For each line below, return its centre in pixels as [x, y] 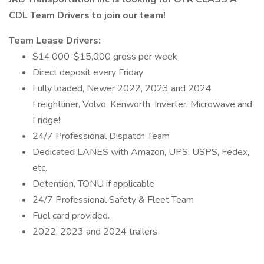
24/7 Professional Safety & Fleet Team [113, 200]
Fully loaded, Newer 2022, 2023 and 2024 [122, 88]
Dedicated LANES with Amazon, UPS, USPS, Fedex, [141, 152]
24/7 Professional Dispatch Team [101, 136]
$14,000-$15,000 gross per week [105, 57]
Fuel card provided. [71, 216]
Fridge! [46, 120]
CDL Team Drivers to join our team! [87, 15]
